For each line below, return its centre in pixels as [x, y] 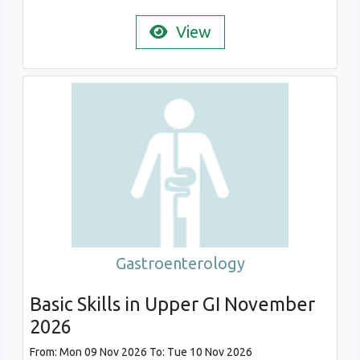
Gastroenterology [180, 263]
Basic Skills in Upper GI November [172, 303]
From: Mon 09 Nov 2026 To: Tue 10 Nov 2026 [141, 352]
